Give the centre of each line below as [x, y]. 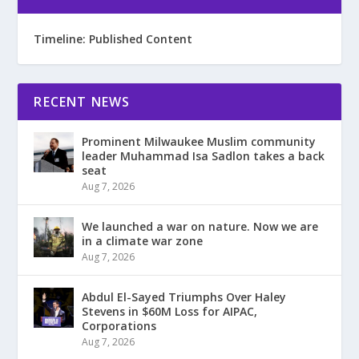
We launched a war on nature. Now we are [200, 227]
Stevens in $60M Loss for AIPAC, [170, 312]
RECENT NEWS [82, 102]
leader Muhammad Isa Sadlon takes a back [204, 156]
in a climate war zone [143, 241]
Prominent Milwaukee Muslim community [199, 142]
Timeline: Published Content [113, 39]
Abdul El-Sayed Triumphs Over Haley [184, 297]
